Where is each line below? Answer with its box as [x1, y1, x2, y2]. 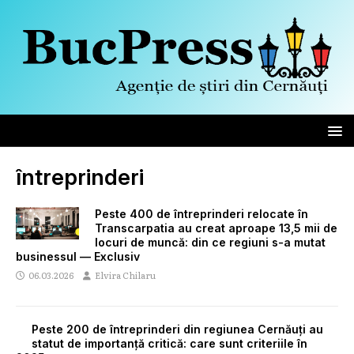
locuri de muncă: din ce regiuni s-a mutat [95, 235, 326, 249]
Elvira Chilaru [95, 268, 156, 281]
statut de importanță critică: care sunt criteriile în [32, 336, 307, 350]
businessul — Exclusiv [16, 249, 140, 263]
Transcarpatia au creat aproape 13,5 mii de [95, 220, 337, 235]
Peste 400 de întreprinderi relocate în [95, 206, 308, 220]
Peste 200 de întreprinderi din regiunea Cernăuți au [32, 322, 323, 336]
